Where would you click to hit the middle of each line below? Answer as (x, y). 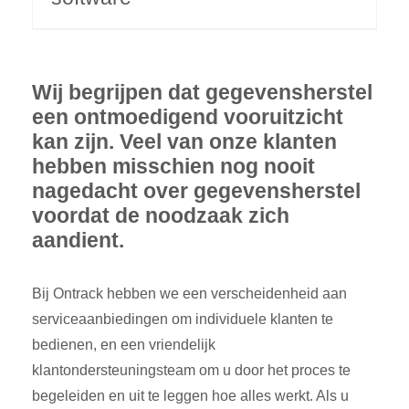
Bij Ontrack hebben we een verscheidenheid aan (189, 293)
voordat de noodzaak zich (161, 216)
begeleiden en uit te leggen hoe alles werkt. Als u (190, 395)
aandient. (78, 241)
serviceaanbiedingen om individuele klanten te (183, 319)
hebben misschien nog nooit (173, 167)
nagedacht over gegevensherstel (196, 191)
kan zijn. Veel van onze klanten (184, 142)
